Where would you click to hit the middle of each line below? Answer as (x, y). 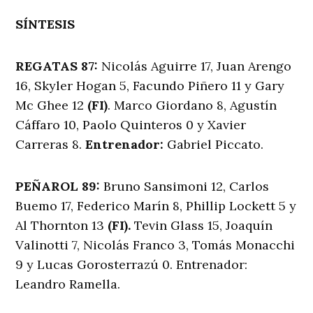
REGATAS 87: (59, 66)
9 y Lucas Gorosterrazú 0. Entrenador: (132, 264)
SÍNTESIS (45, 24)
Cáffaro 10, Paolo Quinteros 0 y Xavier (131, 124)
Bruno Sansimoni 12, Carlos (187, 186)
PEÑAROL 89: (60, 186)
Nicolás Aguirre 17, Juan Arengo (197, 66)
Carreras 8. (51, 144)
